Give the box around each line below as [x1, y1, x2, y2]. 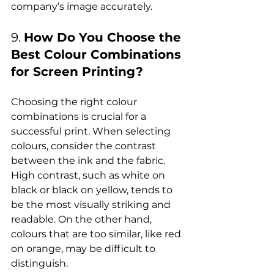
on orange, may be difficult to [11, 243, 158, 254]
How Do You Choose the [24, 30, 185, 45]
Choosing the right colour [11, 96, 139, 108]
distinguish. [11, 257, 68, 269]
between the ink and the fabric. [11, 155, 168, 166]
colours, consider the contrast [11, 140, 158, 152]
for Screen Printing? [11, 64, 143, 79]
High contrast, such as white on [11, 169, 168, 181]
